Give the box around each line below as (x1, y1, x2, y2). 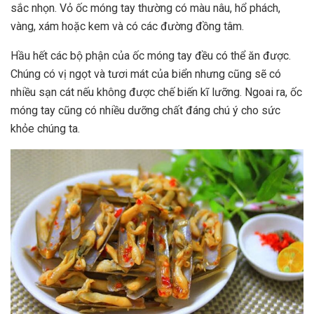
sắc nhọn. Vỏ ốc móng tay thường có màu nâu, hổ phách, (11, 1, 280, 15)
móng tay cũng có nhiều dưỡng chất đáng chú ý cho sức (11, 104, 280, 118)
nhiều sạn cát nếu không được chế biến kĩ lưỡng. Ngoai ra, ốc (11, 86, 302, 100)
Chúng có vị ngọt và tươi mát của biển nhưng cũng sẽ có (11, 67, 281, 81)
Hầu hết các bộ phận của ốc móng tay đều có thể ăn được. (11, 49, 291, 63)
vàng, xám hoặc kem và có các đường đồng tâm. (11, 20, 244, 34)
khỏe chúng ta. (11, 122, 80, 136)
